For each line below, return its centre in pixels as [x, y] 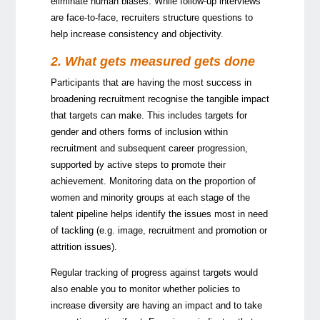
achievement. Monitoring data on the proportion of [153, 181]
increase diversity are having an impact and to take [156, 306]
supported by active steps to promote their [138, 165]
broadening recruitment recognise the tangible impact [160, 99]
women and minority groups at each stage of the [150, 198]
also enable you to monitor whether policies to [145, 289]
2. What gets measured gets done [152, 61]
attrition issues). [84, 247]
